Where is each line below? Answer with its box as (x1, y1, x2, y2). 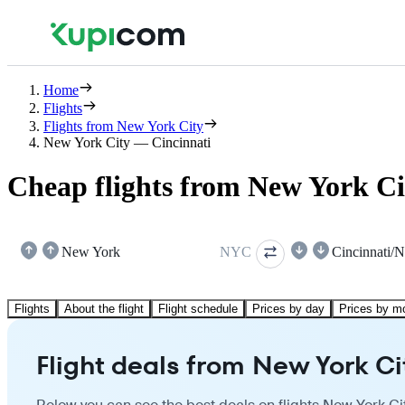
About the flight (64, 301, 144, 316)
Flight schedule (158, 301, 238, 316)
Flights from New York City (43, 118, 203, 134)
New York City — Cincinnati (43, 135, 211, 150)
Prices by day (252, 301, 325, 316)
